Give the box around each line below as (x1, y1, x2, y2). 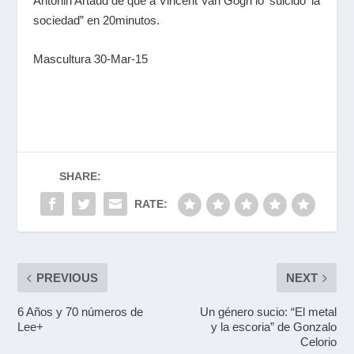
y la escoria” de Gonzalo (210, 320, 337, 333)
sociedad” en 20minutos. (33, 13, 160, 27)
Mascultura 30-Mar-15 (33, 52, 149, 66)
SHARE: (58, 170, 101, 183)
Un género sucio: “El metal (199, 305, 337, 318)
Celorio (299, 335, 337, 348)
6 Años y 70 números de (17, 305, 144, 318)
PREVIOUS (36, 271, 99, 284)
